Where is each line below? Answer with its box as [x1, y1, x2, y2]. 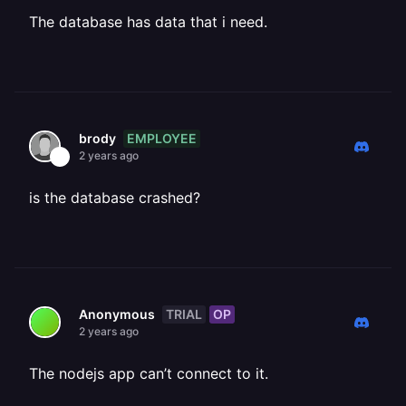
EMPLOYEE [127, 130, 197, 146]
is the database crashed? [29, 188, 200, 207]
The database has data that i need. [29, 13, 267, 31]
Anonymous [79, 306, 155, 322]
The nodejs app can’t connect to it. [29, 364, 268, 382]
